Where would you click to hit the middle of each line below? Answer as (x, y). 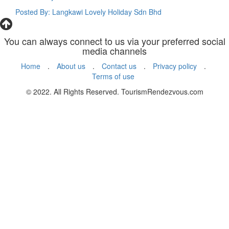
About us (71, 66)
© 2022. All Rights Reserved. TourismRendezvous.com (114, 91)
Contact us (119, 66)
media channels (114, 51)
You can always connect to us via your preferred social (114, 41)
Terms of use (113, 76)
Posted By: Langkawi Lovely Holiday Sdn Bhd (88, 12)
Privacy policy (175, 66)
